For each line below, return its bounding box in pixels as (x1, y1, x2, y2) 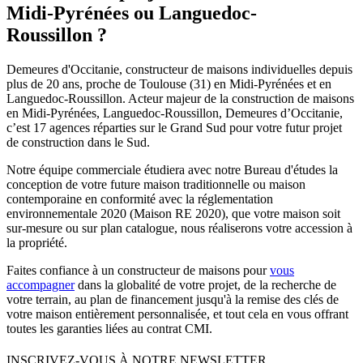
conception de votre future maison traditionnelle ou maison (6, 177, 305, 191)
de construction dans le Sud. (6, 135, 150, 149)
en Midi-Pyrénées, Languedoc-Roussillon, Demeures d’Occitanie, (6, 105, 343, 120)
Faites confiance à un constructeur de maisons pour (6, 263, 270, 277)
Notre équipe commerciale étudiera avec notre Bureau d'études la (6, 162, 338, 177)
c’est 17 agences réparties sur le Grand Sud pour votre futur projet (6, 120, 342, 135)
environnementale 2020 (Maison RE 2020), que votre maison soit (6, 206, 340, 220)
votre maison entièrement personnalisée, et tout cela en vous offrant (6, 306, 348, 321)
